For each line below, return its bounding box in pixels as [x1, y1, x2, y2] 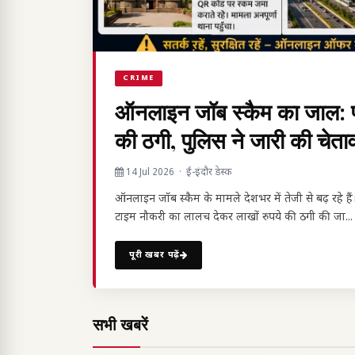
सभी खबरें [93, 313, 148, 335]
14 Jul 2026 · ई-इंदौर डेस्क [124, 166, 231, 180]
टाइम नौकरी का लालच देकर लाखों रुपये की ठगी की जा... [115, 210, 353, 226]
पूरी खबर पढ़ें [129, 250, 181, 261]
